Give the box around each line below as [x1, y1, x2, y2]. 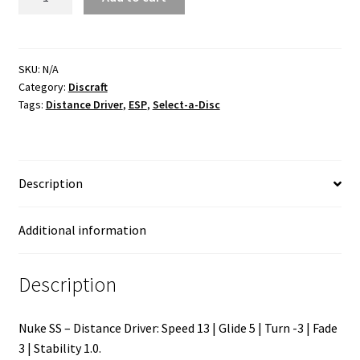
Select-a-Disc [152, 97, 220, 112]
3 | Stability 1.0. [18, 339, 101, 356]
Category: [18, 80, 68, 95]
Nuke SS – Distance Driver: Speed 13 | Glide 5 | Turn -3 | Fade [18, 319, 337, 336]
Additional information [18, 222, 146, 239]
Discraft [67, 80, 108, 95]
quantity [17, 39, 64, 56]
